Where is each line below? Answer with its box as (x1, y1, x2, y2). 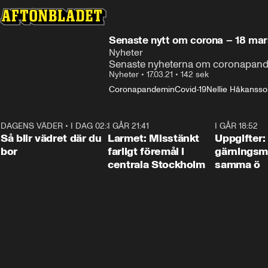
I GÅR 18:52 (215, 121, 258, 131)
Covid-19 (175, 84, 206, 95)
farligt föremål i (108, 145, 185, 158)
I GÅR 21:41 (108, 121, 150, 131)
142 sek (181, 69, 209, 80)
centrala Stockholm (108, 158, 205, 171)
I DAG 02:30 (71, 121, 116, 131)
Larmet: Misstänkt (108, 132, 200, 145)
